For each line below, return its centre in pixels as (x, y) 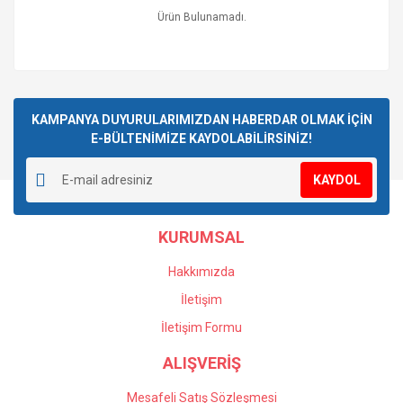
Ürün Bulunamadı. (201, 17)
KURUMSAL (201, 237)
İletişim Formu (201, 327)
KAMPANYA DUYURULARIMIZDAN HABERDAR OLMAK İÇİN (201, 120)
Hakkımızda (201, 272)
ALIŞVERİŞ (201, 363)
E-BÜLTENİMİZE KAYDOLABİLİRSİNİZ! (201, 139)
